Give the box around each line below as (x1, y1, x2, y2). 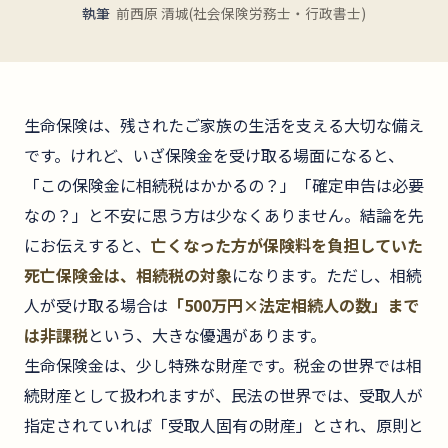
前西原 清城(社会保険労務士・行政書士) (116, 3, 366, 23)
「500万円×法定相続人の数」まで (168, 293, 419, 317)
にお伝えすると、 (24, 233, 151, 257)
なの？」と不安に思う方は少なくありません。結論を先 (24, 203, 424, 227)
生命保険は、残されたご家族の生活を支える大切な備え (24, 113, 424, 137)
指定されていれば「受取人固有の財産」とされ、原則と (24, 413, 424, 437)
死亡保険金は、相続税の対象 (24, 263, 232, 287)
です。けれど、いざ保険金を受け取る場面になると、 (24, 143, 404, 167)
